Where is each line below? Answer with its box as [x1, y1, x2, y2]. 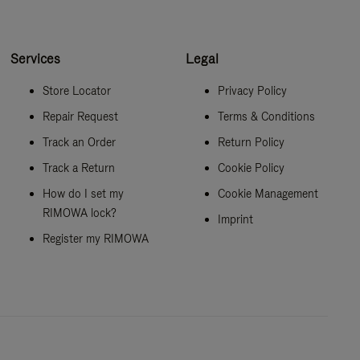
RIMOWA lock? [43, 205, 117, 220]
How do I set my [43, 186, 125, 201]
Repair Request [43, 108, 119, 124]
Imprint [217, 211, 253, 227]
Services [10, 49, 61, 67]
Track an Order [43, 134, 117, 149]
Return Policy [217, 134, 284, 149]
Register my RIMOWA [43, 231, 149, 246]
